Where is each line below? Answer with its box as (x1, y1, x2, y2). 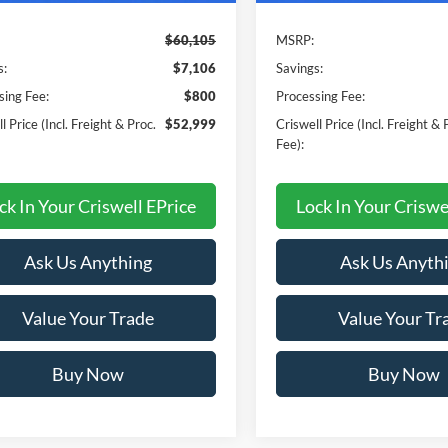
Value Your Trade (22, 306, 154, 329)
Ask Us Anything (24, 250, 152, 273)
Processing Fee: (276, 87, 366, 104)
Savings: (276, 59, 324, 76)
